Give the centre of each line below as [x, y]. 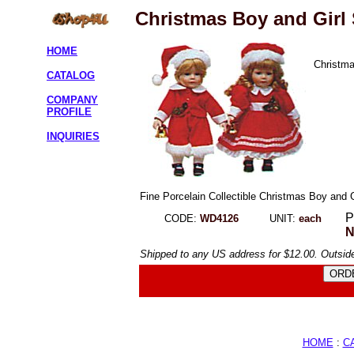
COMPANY [72, 100]
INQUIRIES [73, 137]
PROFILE [69, 112]
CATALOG [71, 76]
